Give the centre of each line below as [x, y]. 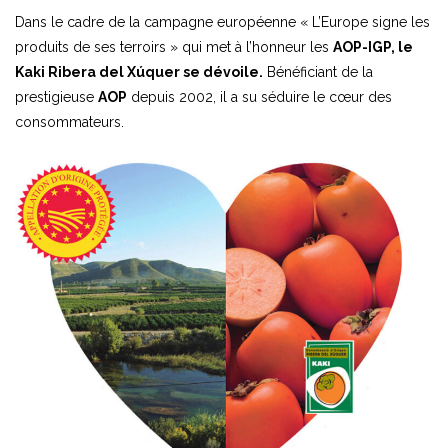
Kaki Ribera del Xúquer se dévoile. [139, 71]
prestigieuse [56, 96]
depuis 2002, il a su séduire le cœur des [259, 96]
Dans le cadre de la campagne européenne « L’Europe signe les [222, 21]
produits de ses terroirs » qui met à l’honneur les [174, 46]
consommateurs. [69, 121]
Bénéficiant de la [318, 71]
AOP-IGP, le [373, 46]
